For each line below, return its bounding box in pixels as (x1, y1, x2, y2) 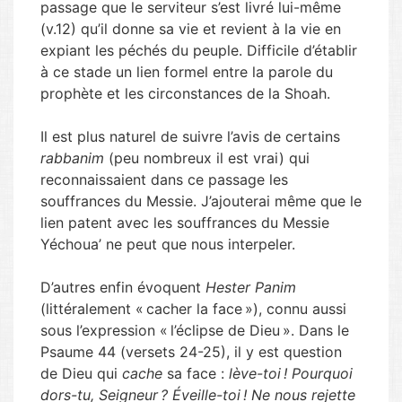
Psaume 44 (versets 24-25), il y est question (40, 343, 342, 361)
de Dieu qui (40, 364, 122, 382)
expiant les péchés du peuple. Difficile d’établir (40, 41, 357, 59)
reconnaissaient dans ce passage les (40, 170, 288, 188)
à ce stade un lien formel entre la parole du (40, 63, 333, 81)
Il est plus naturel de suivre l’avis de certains (40, 127, 340, 145)
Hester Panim (205, 278, 296, 296)
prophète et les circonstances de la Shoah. (40, 84, 330, 102)
